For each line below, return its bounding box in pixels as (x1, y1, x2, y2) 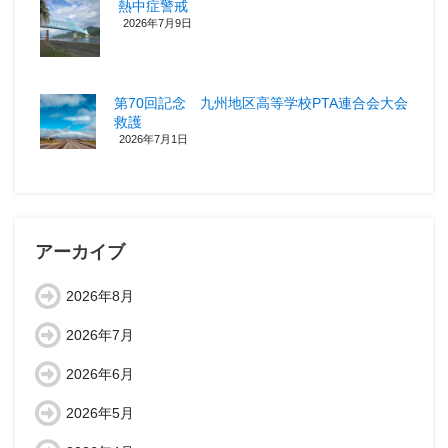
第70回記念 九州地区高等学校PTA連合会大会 (113, 94, 408, 111)
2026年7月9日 (123, 16, 192, 29)
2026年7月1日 (118, 132, 188, 145)
